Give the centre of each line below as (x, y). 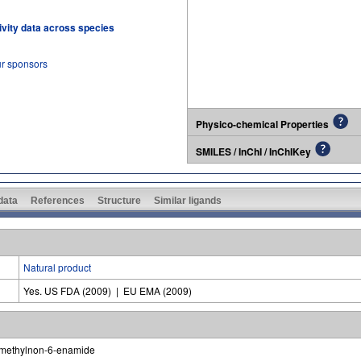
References (58, 201)
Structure (119, 201)
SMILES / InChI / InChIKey (253, 151)
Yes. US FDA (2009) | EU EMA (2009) (108, 290)
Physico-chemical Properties (262, 124)
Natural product (57, 267)
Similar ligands (188, 201)
